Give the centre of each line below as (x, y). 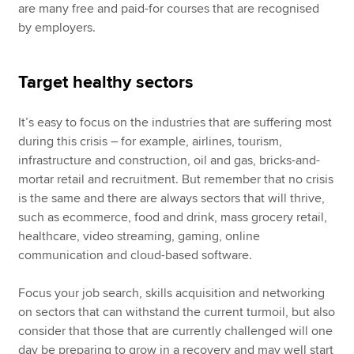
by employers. (57, 28)
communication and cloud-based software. (136, 256)
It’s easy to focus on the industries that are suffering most (175, 123)
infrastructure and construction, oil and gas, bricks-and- (169, 161)
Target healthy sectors (106, 83)
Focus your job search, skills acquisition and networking (172, 294)
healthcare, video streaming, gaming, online (139, 237)
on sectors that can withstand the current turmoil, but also (177, 313)
